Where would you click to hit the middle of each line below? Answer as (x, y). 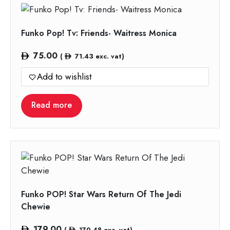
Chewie (36, 207)
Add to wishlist (64, 77)
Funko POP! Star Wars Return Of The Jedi (101, 195)
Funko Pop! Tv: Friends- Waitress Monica (99, 33)
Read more (52, 105)
